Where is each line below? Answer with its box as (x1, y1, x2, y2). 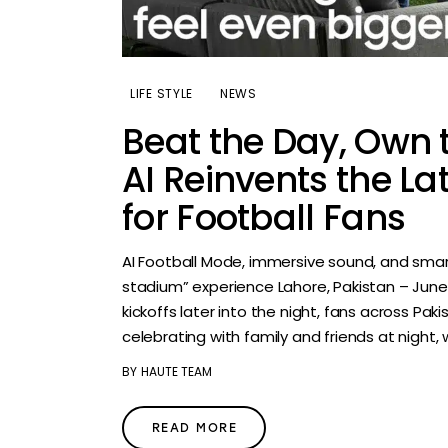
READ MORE (152, 420, 237, 435)
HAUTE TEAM (140, 362, 212, 380)
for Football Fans (122, 193, 406, 243)
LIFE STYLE (130, 85, 194, 103)
